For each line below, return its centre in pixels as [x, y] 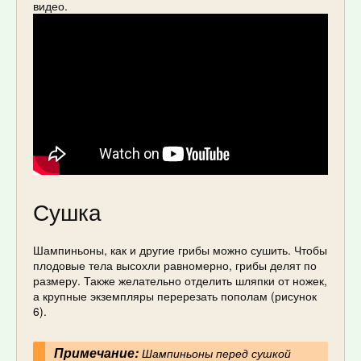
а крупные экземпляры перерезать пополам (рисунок [175, 295]
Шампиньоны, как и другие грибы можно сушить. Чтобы [180, 249]
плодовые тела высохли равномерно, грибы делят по [175, 265]
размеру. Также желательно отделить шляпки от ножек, [180, 280]
